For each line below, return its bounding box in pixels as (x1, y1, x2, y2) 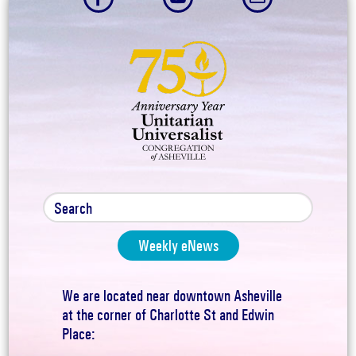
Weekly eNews (137, 235, 219, 255)
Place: (61, 323, 95, 343)
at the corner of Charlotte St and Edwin (61, 304, 274, 324)
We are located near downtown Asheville (61, 285, 282, 305)
